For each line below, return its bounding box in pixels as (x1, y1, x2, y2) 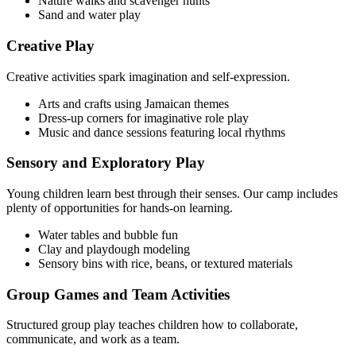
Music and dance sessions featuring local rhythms (38, 125, 285, 139)
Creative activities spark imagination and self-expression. (6, 69, 290, 83)
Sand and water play (38, 8, 141, 22)
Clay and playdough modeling (38, 242, 190, 256)
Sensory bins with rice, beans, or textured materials (38, 256, 292, 270)
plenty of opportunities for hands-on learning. (6, 200, 233, 215)
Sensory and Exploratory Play (6, 154, 205, 172)
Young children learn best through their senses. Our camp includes (6, 186, 338, 200)
